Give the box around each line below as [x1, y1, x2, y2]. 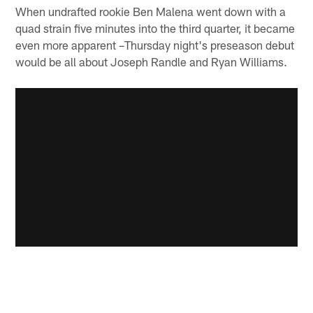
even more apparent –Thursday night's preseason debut [15, 37, 295, 52]
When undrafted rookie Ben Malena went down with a [15, 3, 286, 18]
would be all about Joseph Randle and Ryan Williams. [15, 54, 288, 68]
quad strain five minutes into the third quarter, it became [15, 20, 296, 35]
